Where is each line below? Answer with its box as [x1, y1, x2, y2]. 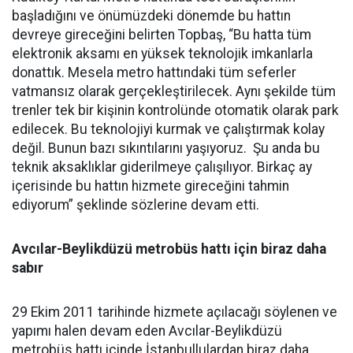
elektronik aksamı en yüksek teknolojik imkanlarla [12, 46, 313, 62]
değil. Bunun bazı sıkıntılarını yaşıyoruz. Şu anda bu [12, 140, 320, 157]
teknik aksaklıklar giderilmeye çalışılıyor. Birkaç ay [12, 159, 312, 176]
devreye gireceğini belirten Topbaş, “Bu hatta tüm [12, 27, 311, 43]
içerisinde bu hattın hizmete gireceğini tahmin [12, 178, 289, 195]
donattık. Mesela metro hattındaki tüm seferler [12, 65, 296, 81]
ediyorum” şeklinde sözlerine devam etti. [12, 197, 259, 214]
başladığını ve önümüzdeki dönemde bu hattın [12, 8, 291, 24]
